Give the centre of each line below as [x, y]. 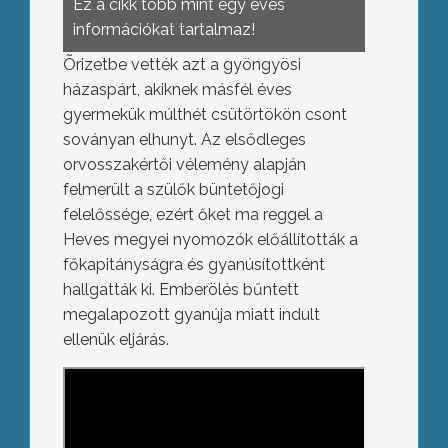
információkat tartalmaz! [163, 29]
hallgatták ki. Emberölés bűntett [180, 289]
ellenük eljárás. [115, 339]
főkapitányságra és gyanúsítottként [193, 264]
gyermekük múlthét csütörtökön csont [204, 114]
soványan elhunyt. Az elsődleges [184, 139]
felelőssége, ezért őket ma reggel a [192, 214]
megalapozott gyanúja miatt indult [191, 314]
